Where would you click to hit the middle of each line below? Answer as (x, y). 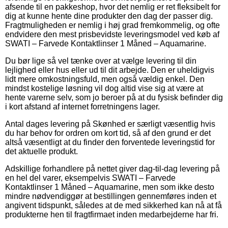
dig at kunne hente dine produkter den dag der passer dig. (109, 16)
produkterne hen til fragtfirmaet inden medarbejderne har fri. (112, 214)
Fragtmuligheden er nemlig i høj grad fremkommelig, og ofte (112, 25)
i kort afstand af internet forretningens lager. (82, 106)
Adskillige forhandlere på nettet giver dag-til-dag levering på (112, 168)
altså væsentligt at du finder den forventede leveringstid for (110, 142)
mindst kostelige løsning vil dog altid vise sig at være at (104, 88)
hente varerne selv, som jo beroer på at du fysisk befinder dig (114, 97)
